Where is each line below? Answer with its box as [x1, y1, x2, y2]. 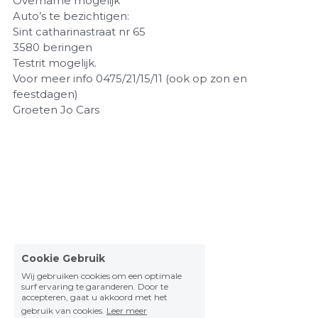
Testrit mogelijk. [12, 56, 97, 70]
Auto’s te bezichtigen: [12, 9, 129, 23]
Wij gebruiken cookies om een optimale [21, 270, 182, 281]
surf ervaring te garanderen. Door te [21, 281, 168, 292]
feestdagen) [12, 87, 78, 101]
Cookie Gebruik [21, 252, 105, 265]
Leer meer [106, 305, 147, 316]
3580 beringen [12, 40, 92, 54]
